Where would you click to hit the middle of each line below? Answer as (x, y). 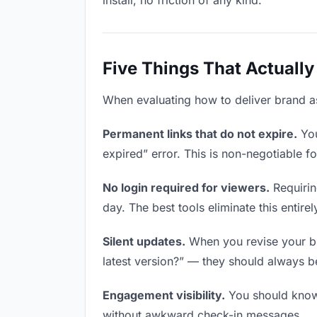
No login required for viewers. (186, 188)
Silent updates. (144, 241)
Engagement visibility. (164, 295)
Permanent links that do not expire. (200, 134)
